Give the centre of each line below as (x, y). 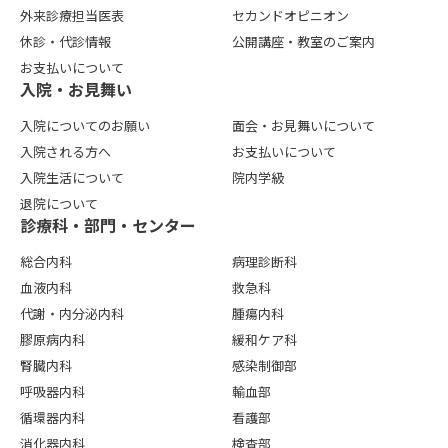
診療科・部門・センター (108, 224)
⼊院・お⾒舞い (76, 88)
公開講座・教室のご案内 (303, 41)
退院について (59, 203)
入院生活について (72, 177)
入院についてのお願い (85, 125)
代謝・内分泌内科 (72, 313)
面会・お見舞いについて (303, 125)
